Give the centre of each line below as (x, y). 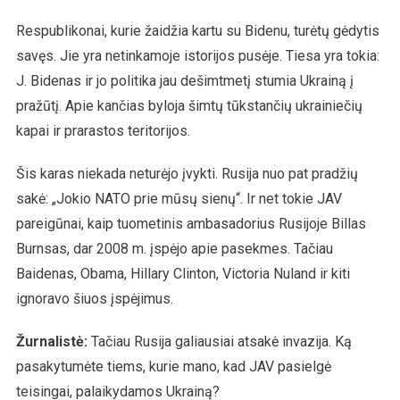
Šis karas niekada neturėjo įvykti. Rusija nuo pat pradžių (187, 173)
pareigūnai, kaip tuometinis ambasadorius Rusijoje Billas (191, 223)
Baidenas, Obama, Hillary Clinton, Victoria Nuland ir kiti (183, 273)
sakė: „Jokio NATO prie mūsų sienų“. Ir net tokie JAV (179, 198)
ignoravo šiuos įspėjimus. (94, 298)
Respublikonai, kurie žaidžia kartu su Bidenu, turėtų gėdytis (197, 30)
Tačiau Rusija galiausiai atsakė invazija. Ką (219, 341)
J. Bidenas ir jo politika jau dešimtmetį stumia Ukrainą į (184, 80)
